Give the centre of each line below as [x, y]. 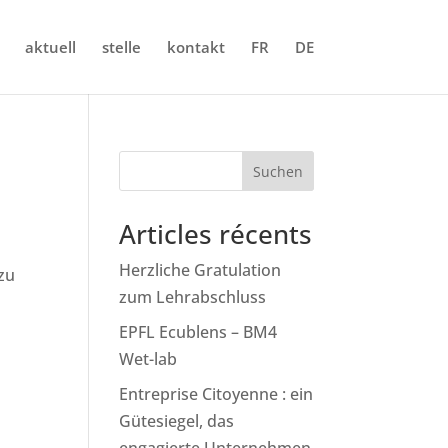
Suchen [277, 171]
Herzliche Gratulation [200, 270]
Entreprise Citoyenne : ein [216, 394]
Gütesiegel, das [177, 421]
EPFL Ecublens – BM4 [198, 332]
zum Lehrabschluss [193, 297]
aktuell [50, 47]
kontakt [195, 47]
